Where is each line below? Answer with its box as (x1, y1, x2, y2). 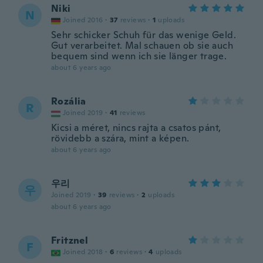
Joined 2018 (63, 247, 103, 257)
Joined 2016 (63, 15, 103, 25)
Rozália (51, 95, 86, 107)
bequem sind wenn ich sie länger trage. (51, 50, 227, 62)
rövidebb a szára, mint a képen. (51, 132, 190, 144)
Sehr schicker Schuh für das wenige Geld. (51, 29, 236, 41)
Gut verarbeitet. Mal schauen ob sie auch (51, 39, 233, 52)
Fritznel (51, 234, 89, 247)
